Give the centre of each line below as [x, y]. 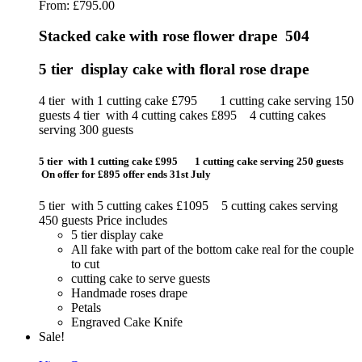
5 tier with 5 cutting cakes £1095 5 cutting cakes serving [188, 206]
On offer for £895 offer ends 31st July [126, 174]
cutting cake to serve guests [141, 279]
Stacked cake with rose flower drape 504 [174, 36]
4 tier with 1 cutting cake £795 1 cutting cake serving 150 [196, 100]
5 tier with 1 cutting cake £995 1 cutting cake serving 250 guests [194, 161]
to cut [85, 264]
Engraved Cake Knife [127, 322]
